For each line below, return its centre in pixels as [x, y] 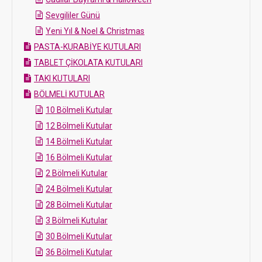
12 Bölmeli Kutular [79, 126]
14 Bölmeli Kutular [79, 142]
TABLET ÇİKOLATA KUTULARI [88, 63]
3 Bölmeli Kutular [77, 220]
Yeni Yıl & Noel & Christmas [95, 31]
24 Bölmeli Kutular [79, 189]
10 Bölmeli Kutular [79, 110]
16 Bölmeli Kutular [79, 157]
